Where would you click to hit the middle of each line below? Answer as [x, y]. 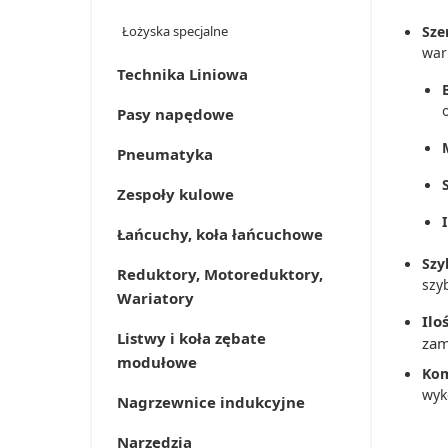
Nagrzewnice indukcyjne [211, 402]
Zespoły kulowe [175, 194]
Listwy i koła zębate [191, 338]
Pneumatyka [165, 154]
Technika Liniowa [182, 74]
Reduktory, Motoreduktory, [220, 274]
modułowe [157, 362]
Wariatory [155, 298]
